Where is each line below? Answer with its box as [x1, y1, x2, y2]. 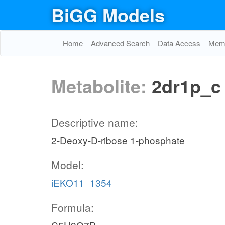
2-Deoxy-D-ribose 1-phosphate [51, 133, 185, 147]
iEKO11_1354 [51, 176, 112, 189]
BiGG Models [51, 2, 165, 28]
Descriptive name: [51, 115, 138, 130]
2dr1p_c [152, 73, 221, 99]
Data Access [158, 38, 200, 48]
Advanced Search [91, 38, 150, 48]
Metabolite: [51, 73, 152, 99]
